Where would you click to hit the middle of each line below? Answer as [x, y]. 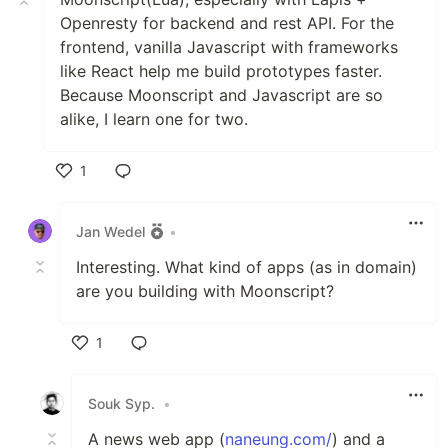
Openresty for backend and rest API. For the [227, 23]
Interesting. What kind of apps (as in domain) [246, 267]
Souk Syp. [121, 403]
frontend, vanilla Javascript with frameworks [229, 47]
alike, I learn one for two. [154, 119]
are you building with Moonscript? [205, 291]
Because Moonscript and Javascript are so [221, 95]
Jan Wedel [110, 231]
